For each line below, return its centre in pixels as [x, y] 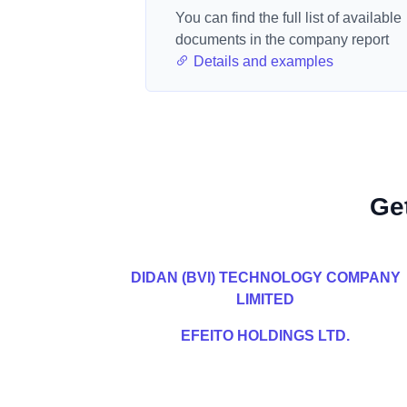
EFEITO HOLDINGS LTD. [265, 336]
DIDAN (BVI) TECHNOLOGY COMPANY [265, 278]
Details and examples [262, 61]
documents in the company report [282, 40]
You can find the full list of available [288, 18]
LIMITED [265, 299]
